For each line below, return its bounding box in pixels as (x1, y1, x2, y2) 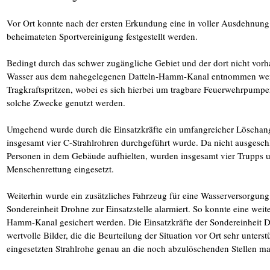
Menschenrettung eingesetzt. (7, 163, 114, 175)
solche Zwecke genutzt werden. (7, 96, 125, 108)
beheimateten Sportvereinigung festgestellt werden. (7, 30, 198, 42)
